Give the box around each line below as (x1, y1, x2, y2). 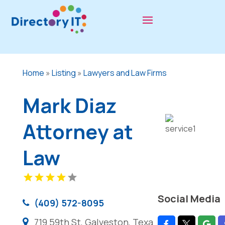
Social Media (157, 192, 220, 206)
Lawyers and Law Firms (83, 67, 167, 78)
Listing (51, 67, 76, 78)
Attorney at (22, 117, 133, 145)
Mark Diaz (22, 91, 117, 119)
